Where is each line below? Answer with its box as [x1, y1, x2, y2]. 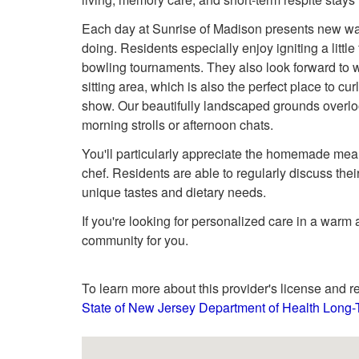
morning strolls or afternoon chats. [82, 115, 273, 134]
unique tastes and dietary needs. [82, 183, 266, 201]
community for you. [82, 231, 188, 249]
